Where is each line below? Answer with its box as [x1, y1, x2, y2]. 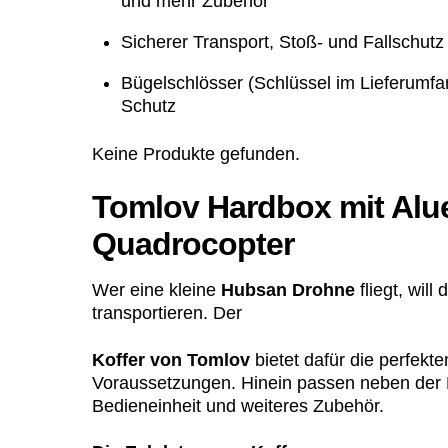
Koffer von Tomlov [92, 349, 250, 370]
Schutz [120, 95, 176, 116]
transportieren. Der [92, 303, 242, 324]
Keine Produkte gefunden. [92, 143, 300, 164]
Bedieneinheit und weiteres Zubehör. [92, 395, 384, 416]
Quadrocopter [92, 226, 294, 263]
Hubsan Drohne [221, 280, 355, 301]
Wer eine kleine [92, 280, 221, 301]
